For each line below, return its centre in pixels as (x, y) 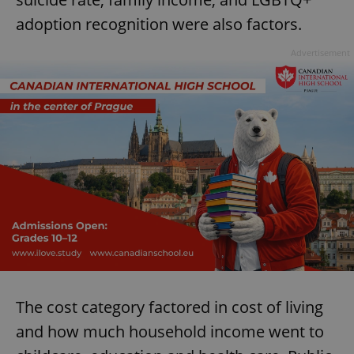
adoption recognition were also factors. (159, 24)
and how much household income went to (170, 331)
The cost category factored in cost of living (169, 307)
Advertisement (320, 52)
